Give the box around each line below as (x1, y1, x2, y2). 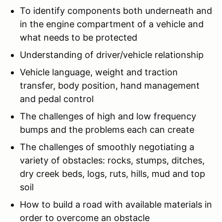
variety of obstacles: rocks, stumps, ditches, (20, 155, 205, 166)
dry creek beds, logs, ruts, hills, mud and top (20, 168, 205, 179)
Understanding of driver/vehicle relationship (20, 49, 204, 60)
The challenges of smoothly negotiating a (20, 141, 194, 152)
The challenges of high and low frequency (20, 111, 196, 121)
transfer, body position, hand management (20, 80, 200, 91)
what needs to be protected (20, 32, 137, 43)
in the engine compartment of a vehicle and (20, 18, 204, 29)
